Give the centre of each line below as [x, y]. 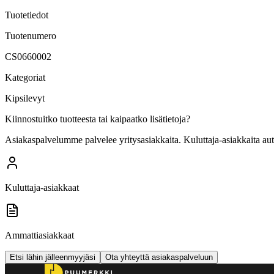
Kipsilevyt [25, 98]
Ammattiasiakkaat [39, 235]
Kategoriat [25, 77]
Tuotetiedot [27, 15]
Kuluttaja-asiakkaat [42, 187]
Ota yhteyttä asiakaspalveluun [159, 257]
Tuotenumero [31, 35]
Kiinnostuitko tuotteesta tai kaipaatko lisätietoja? [98, 119]
